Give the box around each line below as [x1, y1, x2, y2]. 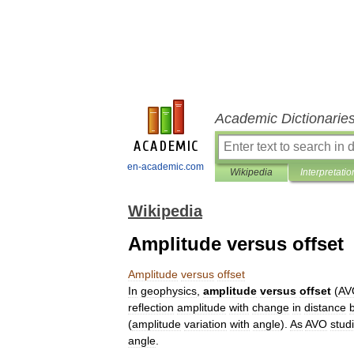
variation [184, 318, 227, 330]
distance [304, 301, 346, 314]
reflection [128, 301, 174, 314]
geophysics [141, 284, 197, 297]
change [252, 301, 289, 314]
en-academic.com [127, 161, 204, 172]
